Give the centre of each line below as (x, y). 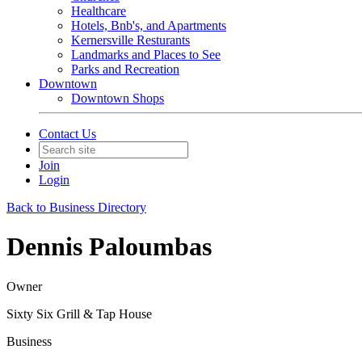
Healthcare (99, 11)
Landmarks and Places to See (146, 55)
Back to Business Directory (76, 207)
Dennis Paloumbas (109, 247)
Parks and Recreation (125, 69)
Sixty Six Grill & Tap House (79, 314)
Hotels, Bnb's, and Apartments (149, 25)
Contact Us (67, 134)
